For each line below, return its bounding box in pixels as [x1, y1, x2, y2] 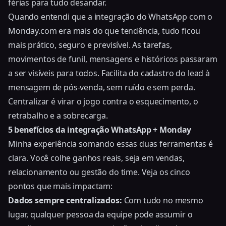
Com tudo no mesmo [122, 194, 203, 206]
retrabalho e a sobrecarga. [8, 109, 108, 121]
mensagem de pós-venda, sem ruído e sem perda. [8, 81, 195, 93]
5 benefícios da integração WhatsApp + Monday [8, 124, 191, 135]
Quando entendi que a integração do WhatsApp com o [8, 11, 213, 22]
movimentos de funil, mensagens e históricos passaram [8, 53, 217, 65]
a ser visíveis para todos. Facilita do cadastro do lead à [8, 67, 210, 79]
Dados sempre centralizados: [8, 194, 122, 206]
